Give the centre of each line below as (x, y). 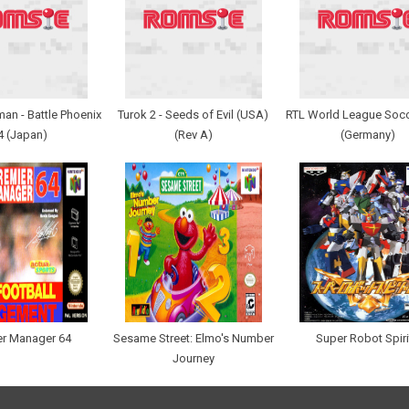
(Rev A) (193, 135)
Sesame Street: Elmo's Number (193, 339)
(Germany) (367, 135)
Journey (193, 359)
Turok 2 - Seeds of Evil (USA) (193, 115)
